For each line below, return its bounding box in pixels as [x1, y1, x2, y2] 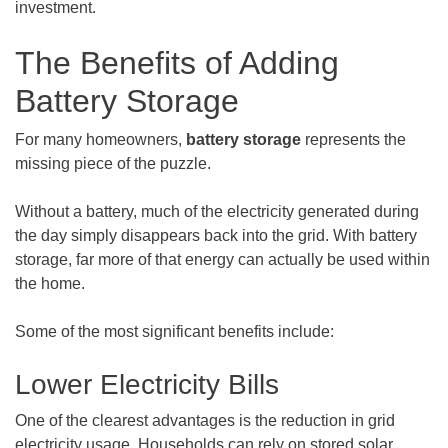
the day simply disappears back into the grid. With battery [15, 227, 417, 244]
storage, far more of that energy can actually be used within [15, 251, 430, 268]
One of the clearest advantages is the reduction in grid [15, 412, 395, 429]
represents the [301, 131, 406, 148]
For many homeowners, [15, 131, 186, 148]
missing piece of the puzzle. [15, 155, 211, 172]
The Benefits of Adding [15, 45, 339, 81]
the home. [15, 275, 85, 292]
